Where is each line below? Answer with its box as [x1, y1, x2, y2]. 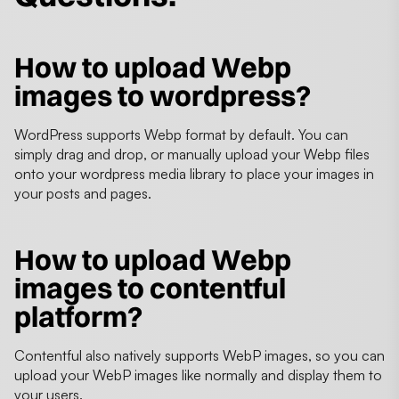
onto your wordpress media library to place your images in [14, 164, 374, 183]
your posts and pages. [14, 183, 151, 202]
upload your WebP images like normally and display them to [14, 365, 382, 384]
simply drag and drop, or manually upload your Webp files [14, 144, 370, 163]
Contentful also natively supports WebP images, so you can [14, 346, 385, 364]
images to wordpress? [14, 77, 311, 113]
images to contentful [14, 270, 286, 305]
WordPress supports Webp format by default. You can [14, 125, 348, 143]
